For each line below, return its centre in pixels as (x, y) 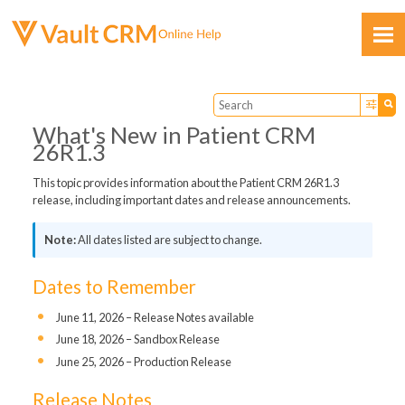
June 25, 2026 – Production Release (143, 361)
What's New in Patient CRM (174, 135)
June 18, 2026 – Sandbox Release (137, 339)
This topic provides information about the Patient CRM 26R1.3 (185, 183)
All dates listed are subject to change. (170, 240)
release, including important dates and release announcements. (191, 200)
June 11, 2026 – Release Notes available (155, 317)
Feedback (90, 216)
